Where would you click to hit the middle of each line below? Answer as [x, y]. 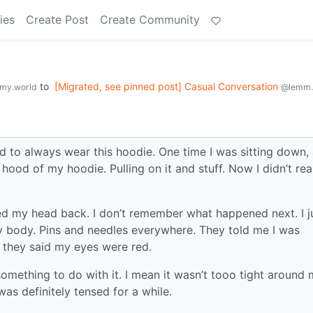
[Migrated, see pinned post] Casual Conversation [168, 86]
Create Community [150, 20]
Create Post [57, 20]
